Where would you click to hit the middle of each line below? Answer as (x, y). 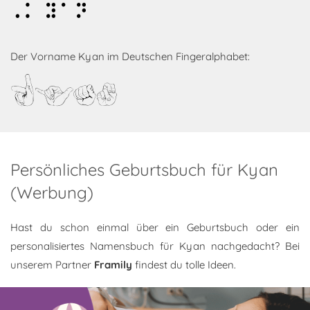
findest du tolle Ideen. (184, 265)
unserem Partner (52, 265)
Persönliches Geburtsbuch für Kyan (144, 170)
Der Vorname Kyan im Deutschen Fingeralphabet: (130, 57)
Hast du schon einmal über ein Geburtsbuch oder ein (155, 228)
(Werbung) (52, 193)
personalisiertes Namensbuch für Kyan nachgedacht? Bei (155, 246)
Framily (113, 265)
